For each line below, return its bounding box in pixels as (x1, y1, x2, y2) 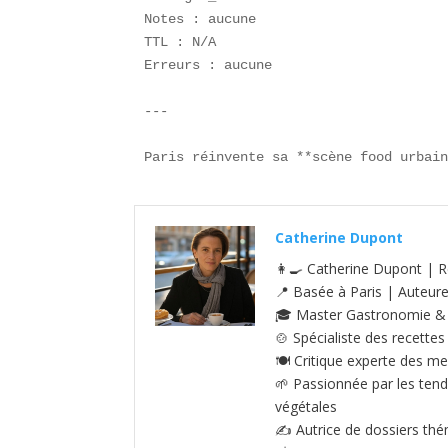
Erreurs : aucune (144, 57, 289, 74)
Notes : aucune (144, 11, 273, 28)
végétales (275, 396, 338, 416)
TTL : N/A (144, 34, 233, 51)
